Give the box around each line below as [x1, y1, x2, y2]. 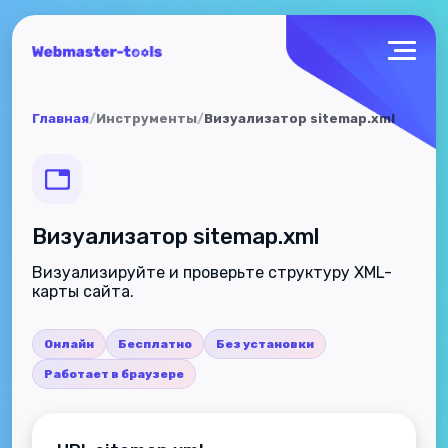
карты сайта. [32, 282, 134, 301]
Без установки [216, 337, 314, 351]
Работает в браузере [44, 367, 184, 381]
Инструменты [96, 111, 197, 126]
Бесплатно [118, 337, 192, 351]
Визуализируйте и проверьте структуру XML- [32, 263, 392, 282]
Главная [32, 111, 89, 126]
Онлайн [44, 337, 94, 351]
